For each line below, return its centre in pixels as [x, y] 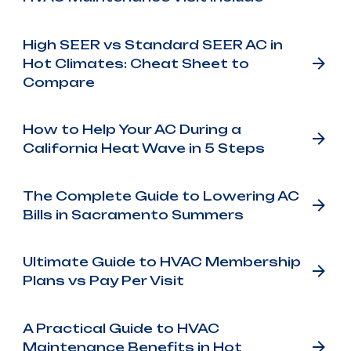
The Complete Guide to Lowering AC [161, 195]
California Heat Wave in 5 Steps [143, 148]
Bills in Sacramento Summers [133, 214]
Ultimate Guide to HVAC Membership [161, 262]
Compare [58, 82]
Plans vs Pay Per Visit [103, 281]
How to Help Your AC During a [132, 130]
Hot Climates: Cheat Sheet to [136, 63]
